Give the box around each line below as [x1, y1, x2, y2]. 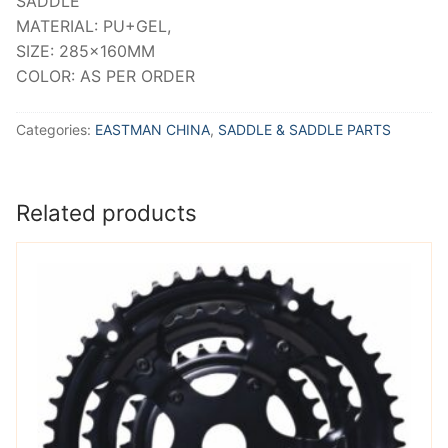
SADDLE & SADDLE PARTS [218, 121, 391, 139]
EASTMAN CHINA [95, 121, 210, 139]
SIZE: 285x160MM [16, 41, 155, 62]
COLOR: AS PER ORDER [16, 66, 195, 87]
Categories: [16, 121, 95, 139]
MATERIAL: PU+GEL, [16, 16, 171, 37]
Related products [16, 198, 197, 226]
